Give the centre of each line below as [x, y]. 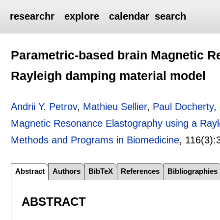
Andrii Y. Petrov [44, 106]
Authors [67, 171]
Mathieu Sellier [115, 106]
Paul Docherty [183, 106]
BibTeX [101, 171]
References [140, 171]
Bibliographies [193, 171]
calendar [129, 16]
